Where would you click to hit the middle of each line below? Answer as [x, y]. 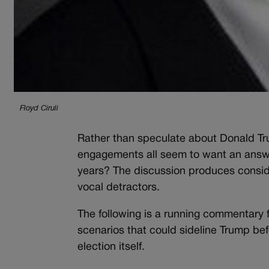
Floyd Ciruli [39, 108]
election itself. [111, 247]
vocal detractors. [119, 187]
